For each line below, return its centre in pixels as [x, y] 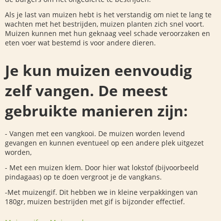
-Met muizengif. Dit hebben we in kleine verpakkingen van [101, 192]
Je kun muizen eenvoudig [98, 71]
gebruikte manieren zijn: [96, 111]
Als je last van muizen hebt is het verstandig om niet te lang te [108, 15]
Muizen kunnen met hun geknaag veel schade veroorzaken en [108, 34]
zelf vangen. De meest [86, 91]
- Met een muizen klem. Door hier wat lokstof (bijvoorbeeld [102, 168]
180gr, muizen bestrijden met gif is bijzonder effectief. [95, 202]
